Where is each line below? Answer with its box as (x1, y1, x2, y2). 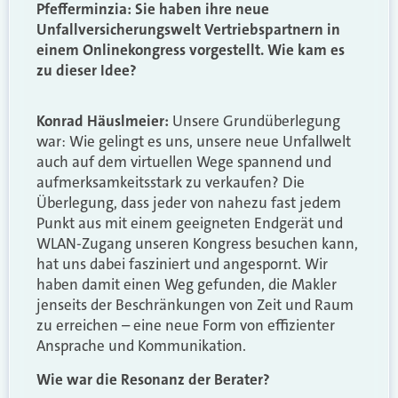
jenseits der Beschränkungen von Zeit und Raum (36, 295, 354, 315)
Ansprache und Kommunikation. (36, 336, 246, 356)
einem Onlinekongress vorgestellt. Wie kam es (36, 39, 345, 60)
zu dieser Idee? (36, 60, 137, 80)
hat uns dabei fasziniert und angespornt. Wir (36, 254, 328, 275)
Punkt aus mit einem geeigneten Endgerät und (36, 213, 343, 234)
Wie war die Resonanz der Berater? (36, 369, 270, 389)
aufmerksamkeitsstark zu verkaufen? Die (36, 172, 305, 193)
